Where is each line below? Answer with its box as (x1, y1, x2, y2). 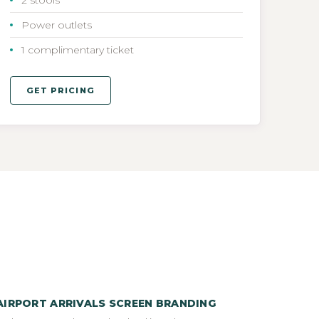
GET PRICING (26, 85, 95, 95)
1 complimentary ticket (21, 43, 134, 56)
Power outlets (21, 18, 92, 31)
